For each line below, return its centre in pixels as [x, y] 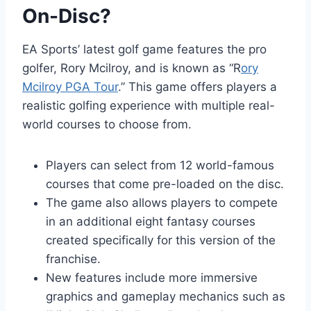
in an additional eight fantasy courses [151, 221]
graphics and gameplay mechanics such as [166, 296]
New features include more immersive [152, 277]
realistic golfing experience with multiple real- [149, 105]
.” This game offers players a [197, 86]
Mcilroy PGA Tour [70, 86]
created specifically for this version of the [161, 240]
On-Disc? [67, 16]
